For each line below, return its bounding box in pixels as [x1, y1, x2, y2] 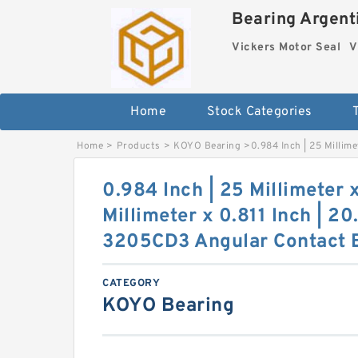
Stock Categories [206, 104, 312, 120]
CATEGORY [102, 277, 160, 290]
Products [116, 140, 161, 153]
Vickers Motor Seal [232, 41, 341, 54]
